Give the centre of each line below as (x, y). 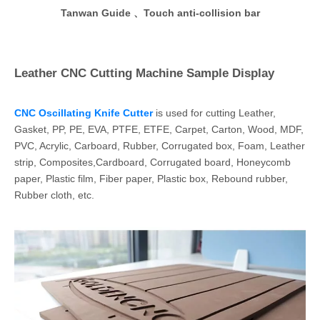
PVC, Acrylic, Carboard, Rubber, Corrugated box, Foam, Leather (160, 146)
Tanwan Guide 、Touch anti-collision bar (160, 13)
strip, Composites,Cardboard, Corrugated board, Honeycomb (152, 162)
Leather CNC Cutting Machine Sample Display (144, 74)
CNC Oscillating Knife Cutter (84, 113)
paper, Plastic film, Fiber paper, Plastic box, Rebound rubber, (151, 179)
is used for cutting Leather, (214, 113)
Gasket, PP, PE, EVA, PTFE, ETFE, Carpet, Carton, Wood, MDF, (159, 130)
